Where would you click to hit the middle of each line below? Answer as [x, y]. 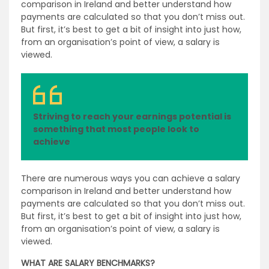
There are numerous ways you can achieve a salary [131, 178]
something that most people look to [116, 129]
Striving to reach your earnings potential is [132, 116]
